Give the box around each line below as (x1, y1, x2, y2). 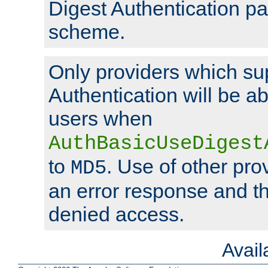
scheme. (48, 20, 125, 44)
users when (48, 107, 153, 130)
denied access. (48, 203, 184, 226)
